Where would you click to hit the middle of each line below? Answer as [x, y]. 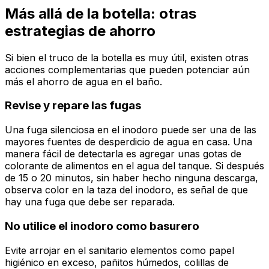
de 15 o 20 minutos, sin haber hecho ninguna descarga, [131, 178]
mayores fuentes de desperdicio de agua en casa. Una [128, 142]
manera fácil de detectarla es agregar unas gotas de [123, 154]
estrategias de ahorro [80, 31]
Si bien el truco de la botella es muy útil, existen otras [127, 57]
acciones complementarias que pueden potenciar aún [127, 69]
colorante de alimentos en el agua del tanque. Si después [134, 166]
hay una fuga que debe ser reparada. [90, 202]
